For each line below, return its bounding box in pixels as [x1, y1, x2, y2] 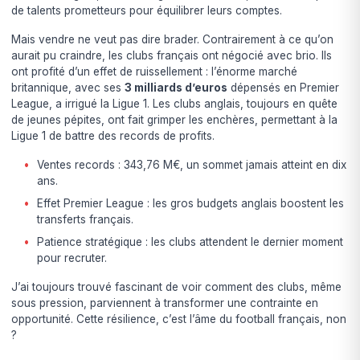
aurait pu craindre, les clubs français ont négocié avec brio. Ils [11, 48, 333, 62]
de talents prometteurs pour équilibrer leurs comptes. [11, 3, 283, 17]
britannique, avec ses [11, 80, 125, 94]
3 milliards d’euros [125, 80, 228, 94]
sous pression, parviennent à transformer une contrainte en [11, 296, 319, 309]
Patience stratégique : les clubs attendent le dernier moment [37, 235, 344, 248]
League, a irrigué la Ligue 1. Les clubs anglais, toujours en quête [11, 96, 338, 110]
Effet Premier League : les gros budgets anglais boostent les [37, 196, 345, 210]
